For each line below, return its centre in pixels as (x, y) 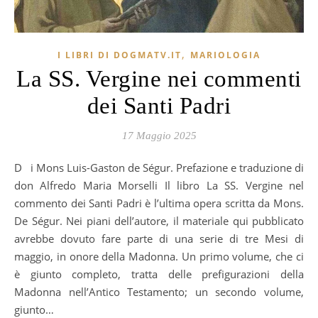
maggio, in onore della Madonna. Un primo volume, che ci (159, 256)
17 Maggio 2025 (159, 135)
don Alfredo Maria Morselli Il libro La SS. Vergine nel (159, 185)
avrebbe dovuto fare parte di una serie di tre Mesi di (159, 238)
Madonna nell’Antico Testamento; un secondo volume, (159, 291)
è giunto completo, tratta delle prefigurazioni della (159, 274)
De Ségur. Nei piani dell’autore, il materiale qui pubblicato (159, 220)
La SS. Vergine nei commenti (159, 78)
